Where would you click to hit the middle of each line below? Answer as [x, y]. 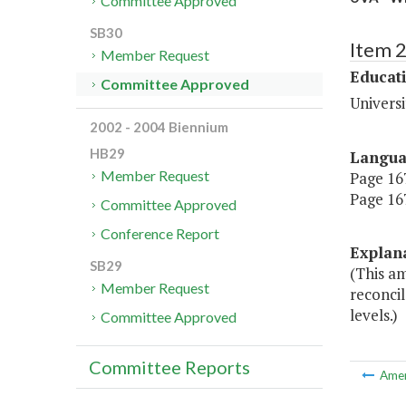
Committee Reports [169, 367]
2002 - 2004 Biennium [159, 127]
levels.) [373, 315]
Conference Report [160, 234]
